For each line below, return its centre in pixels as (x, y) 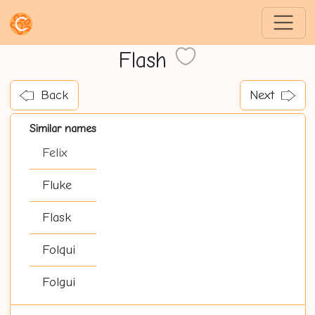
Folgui (58, 283)
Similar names (63, 129)
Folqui (58, 250)
